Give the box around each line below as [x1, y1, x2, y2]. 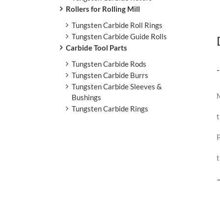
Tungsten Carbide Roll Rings [72, 20, 163, 29]
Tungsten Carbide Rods [72, 59, 146, 68]
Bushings [72, 92, 101, 102]
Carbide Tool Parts [66, 43, 127, 52]
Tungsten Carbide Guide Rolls [72, 31, 167, 41]
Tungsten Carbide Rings [72, 104, 148, 113]
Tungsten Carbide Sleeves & [72, 82, 162, 91]
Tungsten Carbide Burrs [72, 70, 148, 80]
